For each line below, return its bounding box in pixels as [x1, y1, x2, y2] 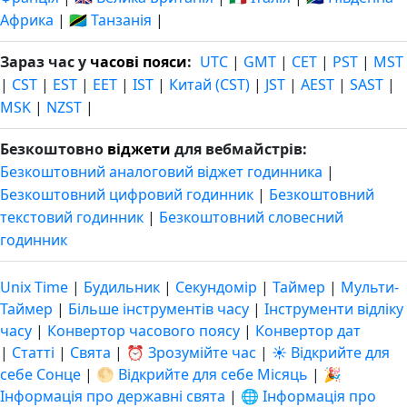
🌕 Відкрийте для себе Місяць [96, 364, 308, 384]
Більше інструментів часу [68, 299, 253, 319]
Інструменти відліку [264, 299, 403, 319]
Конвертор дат [255, 321, 361, 341]
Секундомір [175, 277, 257, 297]
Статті [12, 342, 55, 362]
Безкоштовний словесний [159, 207, 343, 227]
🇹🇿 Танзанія [69, 10, 152, 30]
